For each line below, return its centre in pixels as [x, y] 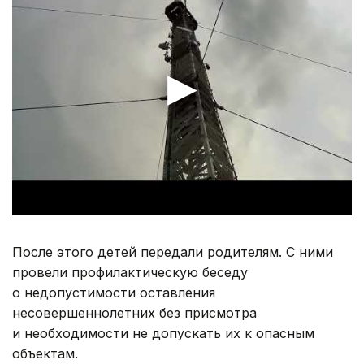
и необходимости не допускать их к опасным [163, 333]
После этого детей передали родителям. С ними [173, 251]
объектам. [45, 353]
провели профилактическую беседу [130, 272]
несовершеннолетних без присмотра [134, 312]
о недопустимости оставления [114, 292]
